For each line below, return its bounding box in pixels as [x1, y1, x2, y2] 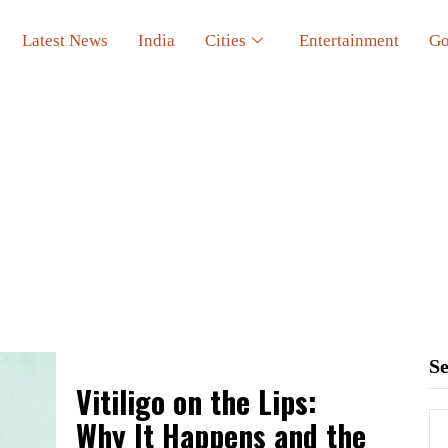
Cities [205, 30, 247, 50]
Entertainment [299, 30, 400, 50]
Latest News [22, 30, 109, 50]
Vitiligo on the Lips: [76, 379, 317, 425]
